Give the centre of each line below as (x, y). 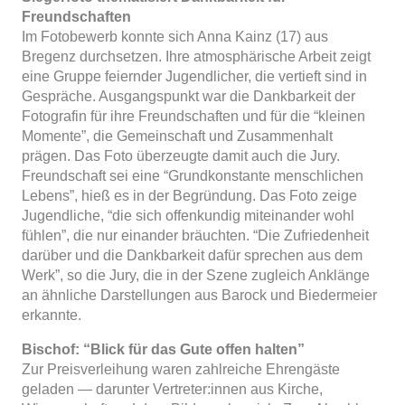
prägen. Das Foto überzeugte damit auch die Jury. (181, 155)
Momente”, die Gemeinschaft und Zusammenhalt (177, 136)
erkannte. (52, 315)
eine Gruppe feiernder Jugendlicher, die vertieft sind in (194, 76)
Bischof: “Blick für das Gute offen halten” (163, 349)
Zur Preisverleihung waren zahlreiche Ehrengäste (181, 369)
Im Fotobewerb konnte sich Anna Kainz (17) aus (175, 36)
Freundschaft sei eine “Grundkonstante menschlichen (193, 175)
